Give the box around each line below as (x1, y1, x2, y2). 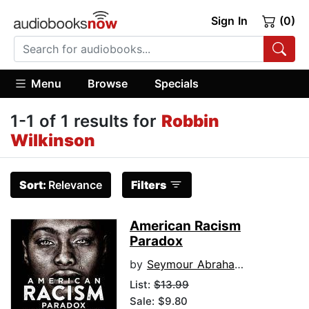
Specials (154, 76, 199, 90)
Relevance (48, 178, 102, 192)
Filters (131, 178, 166, 192)
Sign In (210, 14, 248, 28)
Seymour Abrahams (147, 257, 235, 272)
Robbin (161, 111, 219, 132)
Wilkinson (10, 130, 95, 151)
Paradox (130, 233, 183, 250)
